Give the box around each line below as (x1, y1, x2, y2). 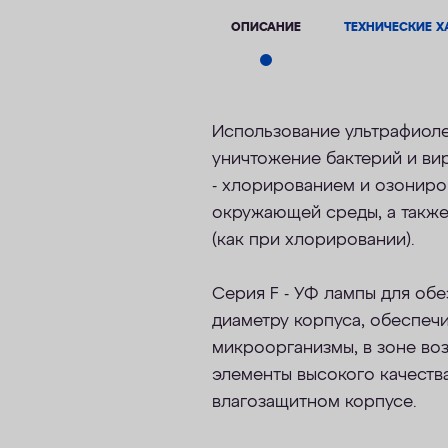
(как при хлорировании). (212, 232, 415, 250)
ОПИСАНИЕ (231, 20, 302, 34)
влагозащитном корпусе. (212, 394, 417, 412)
